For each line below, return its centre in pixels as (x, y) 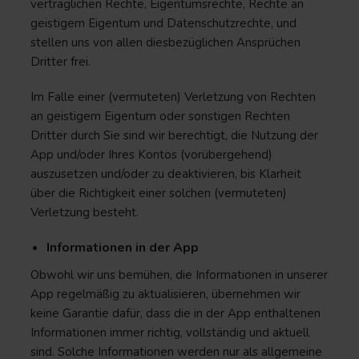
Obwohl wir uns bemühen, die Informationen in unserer (179, 275)
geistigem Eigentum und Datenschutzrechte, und (163, 23)
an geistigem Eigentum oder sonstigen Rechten (160, 116)
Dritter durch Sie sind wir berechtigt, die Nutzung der (174, 135)
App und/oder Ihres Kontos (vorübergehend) (151, 155)
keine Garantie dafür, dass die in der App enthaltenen (175, 313)
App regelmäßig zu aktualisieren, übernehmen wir (165, 294)
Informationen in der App (123, 248)
